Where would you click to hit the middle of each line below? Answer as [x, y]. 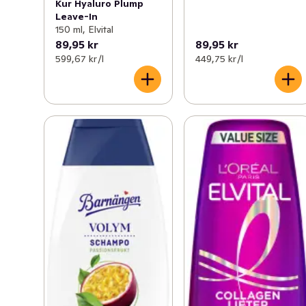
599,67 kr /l [80, 59]
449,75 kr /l [220, 59]
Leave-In [76, 17]
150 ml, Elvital [84, 30]
